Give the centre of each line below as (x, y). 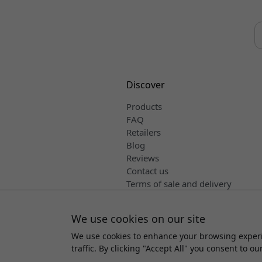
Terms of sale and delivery (179, 184)
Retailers (143, 132)
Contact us (147, 171)
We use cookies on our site (138, 219)
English (152, 197)
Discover (145, 85)
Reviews (142, 158)
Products (144, 107)
